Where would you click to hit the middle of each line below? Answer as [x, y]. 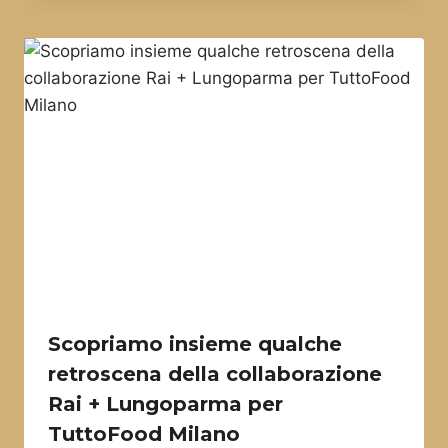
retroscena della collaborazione [215, 373]
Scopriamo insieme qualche [195, 343]
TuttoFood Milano [144, 433]
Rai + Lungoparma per [165, 403]
